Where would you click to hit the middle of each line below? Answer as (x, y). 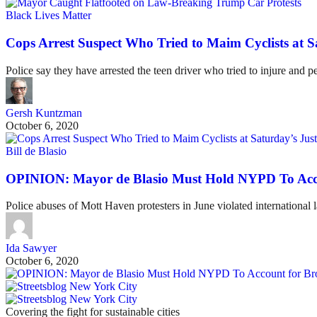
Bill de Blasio (36, 151)
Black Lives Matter (48, 16)
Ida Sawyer (31, 248)
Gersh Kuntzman (44, 113)
